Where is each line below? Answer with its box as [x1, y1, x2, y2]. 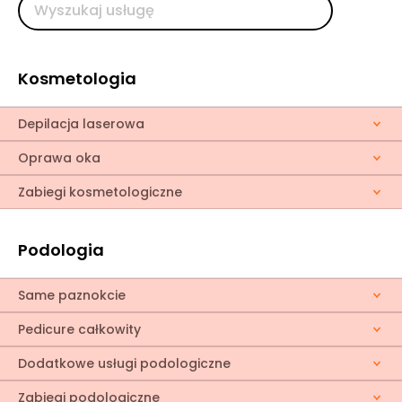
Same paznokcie [18, 286, 126, 304]
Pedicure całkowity [18, 320, 141, 338]
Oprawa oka [18, 149, 100, 167]
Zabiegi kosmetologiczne [18, 183, 182, 201]
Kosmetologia [18, 67, 136, 90]
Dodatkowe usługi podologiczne [18, 354, 231, 372]
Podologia [18, 239, 104, 261]
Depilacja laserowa [18, 115, 144, 133]
